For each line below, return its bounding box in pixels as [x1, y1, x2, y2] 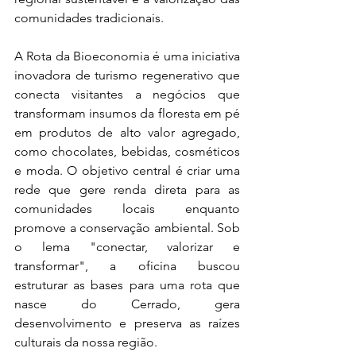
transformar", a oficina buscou [14, 257, 240, 273]
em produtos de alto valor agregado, [14, 124, 240, 140]
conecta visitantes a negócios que [14, 86, 240, 102]
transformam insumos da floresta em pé [14, 105, 240, 121]
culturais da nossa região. [14, 334, 157, 350]
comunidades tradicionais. [14, 10, 164, 25]
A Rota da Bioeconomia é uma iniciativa [14, 48, 240, 64]
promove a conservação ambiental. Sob [14, 219, 240, 235]
